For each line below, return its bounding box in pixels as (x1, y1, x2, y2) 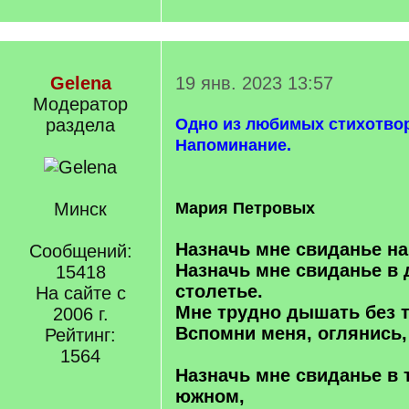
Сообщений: (28, 241, 132, 261)
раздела (46, 115, 115, 135)
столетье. (175, 281, 263, 301)
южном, (175, 386, 245, 406)
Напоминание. (175, 136, 291, 154)
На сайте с (35, 283, 126, 303)
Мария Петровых (175, 199, 315, 217)
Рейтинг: (45, 325, 116, 345)
